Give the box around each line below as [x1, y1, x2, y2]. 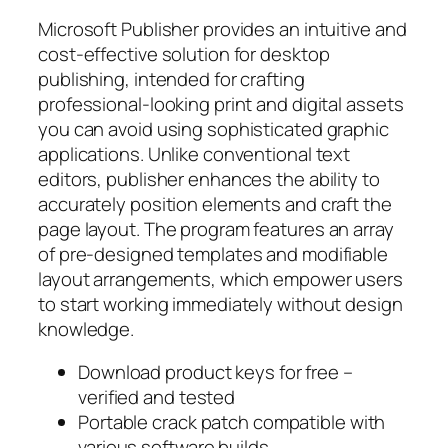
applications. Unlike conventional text [38, 140, 351, 167]
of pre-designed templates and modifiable [38, 240, 388, 267]
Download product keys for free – [78, 359, 353, 386]
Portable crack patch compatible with [78, 409, 386, 436]
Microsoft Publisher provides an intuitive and [38, 15, 407, 42]
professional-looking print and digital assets [38, 90, 404, 117]
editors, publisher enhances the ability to [38, 165, 380, 192]
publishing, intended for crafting [38, 65, 305, 92]
